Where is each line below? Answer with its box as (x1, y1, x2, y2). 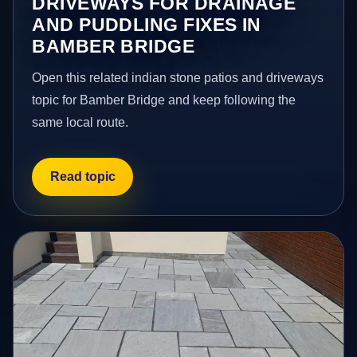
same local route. (32, 115, 129, 129)
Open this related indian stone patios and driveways (32, 70, 324, 84)
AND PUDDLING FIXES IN (32, 14, 261, 35)
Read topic (49, 170, 116, 184)
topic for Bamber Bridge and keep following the (32, 92, 296, 107)
